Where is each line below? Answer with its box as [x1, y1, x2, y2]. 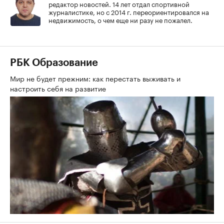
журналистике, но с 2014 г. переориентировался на [48, 6, 209, 16]
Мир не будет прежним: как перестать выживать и [10, 72, 180, 83]
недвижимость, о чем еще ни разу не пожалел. [48, 14, 192, 24]
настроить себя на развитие [10, 82, 108, 93]
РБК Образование [10, 57, 98, 68]
